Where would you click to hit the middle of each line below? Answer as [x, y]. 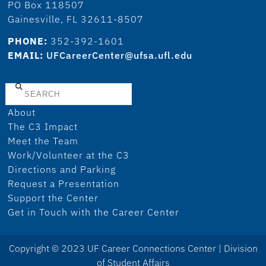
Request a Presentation [64, 183]
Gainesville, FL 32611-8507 [76, 19]
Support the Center [53, 197]
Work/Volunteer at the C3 [69, 155]
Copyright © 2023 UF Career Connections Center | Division [133, 248]
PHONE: [28, 41]
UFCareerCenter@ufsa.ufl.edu [120, 55]
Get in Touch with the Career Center [94, 212]
